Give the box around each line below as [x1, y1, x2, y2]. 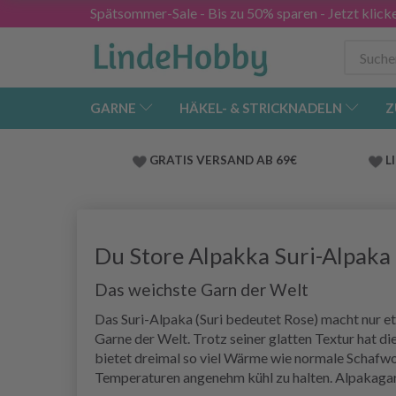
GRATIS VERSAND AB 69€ [149, 153, 297, 168]
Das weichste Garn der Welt [95, 279, 308, 301]
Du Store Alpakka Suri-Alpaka [95, 242, 391, 270]
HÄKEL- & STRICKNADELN [179, 100, 342, 117]
